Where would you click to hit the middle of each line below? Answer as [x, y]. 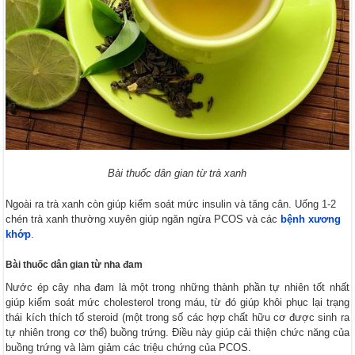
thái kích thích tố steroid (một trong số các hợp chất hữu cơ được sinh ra [177, 318]
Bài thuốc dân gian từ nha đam [74, 265]
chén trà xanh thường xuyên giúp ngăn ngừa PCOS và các [143, 219]
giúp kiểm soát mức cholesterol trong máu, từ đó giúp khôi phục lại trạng [177, 303]
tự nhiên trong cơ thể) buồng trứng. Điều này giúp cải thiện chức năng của [177, 333]
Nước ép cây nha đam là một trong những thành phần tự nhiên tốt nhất [177, 288]
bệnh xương [311, 219]
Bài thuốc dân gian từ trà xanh [177, 174]
